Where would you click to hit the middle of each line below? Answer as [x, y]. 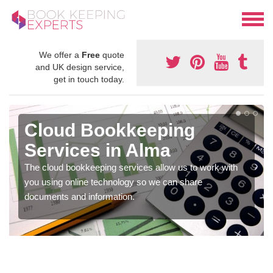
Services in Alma [97, 151]
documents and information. [80, 197]
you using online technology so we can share [113, 182]
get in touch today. [89, 80]
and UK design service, [80, 67]
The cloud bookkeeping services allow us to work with [131, 168]
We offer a [60, 55]
